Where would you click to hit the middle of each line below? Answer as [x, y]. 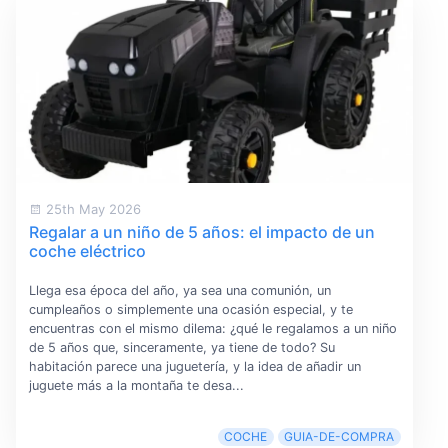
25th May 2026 [91, 209]
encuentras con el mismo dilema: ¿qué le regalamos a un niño [212, 329]
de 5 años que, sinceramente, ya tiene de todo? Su [181, 348]
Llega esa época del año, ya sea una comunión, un [179, 291]
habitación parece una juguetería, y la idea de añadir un [194, 367]
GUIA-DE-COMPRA [339, 437]
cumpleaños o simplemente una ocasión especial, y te [190, 310]
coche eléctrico [87, 250]
